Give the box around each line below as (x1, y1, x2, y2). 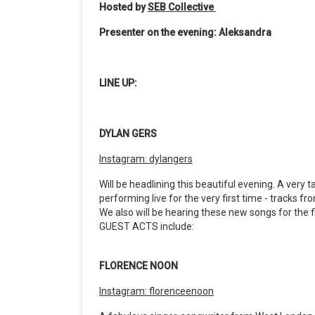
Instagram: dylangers (99, 153, 193, 165)
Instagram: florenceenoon (99, 285, 214, 297)
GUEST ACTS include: (99, 221, 196, 233)
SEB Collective (148, 1, 214, 13)
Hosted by (99, 1, 148, 13)
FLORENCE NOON (99, 260, 178, 272)
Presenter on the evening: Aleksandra (99, 27, 274, 39)
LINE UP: (99, 77, 139, 89)
